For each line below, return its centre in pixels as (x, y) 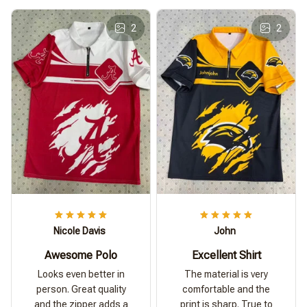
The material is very (226, 274)
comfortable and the (226, 290)
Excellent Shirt (226, 256)
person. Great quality (81, 290)
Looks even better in (81, 274)
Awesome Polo (81, 256)
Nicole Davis (79, 231)
